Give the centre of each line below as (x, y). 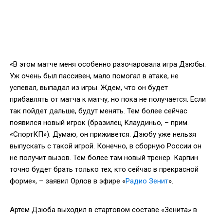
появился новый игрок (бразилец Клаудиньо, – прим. (99, 122)
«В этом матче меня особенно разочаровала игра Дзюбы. (108, 64)
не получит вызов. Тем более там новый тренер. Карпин (104, 157)
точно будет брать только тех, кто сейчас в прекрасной (104, 169)
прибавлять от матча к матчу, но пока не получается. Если (108, 99)
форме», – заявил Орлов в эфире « (68, 181)
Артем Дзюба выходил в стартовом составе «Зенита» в (103, 209)
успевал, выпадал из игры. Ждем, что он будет (89, 87)
